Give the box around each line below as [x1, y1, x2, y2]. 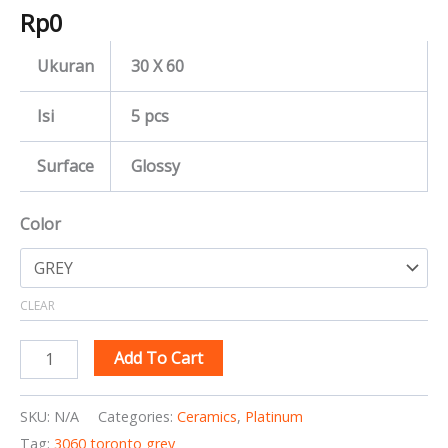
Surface [37, 155, 94, 178]
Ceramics [177, 407, 237, 427]
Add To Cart [114, 347, 204, 370]
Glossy [127, 155, 180, 178]
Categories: [98, 407, 177, 427]
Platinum [245, 407, 303, 427]
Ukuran [37, 55, 94, 78]
